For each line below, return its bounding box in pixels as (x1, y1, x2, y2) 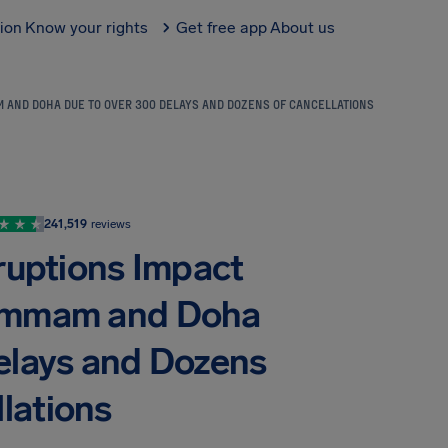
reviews (90, 217, 131, 231)
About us (270, 18, 335, 37)
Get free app (176, 18, 267, 37)
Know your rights (25, 18, 148, 37)
